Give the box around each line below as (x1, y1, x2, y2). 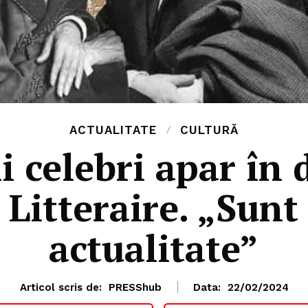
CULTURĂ (180, 123, 239, 137)
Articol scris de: (19, 281, 102, 294)
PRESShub (108, 281, 162, 294)
